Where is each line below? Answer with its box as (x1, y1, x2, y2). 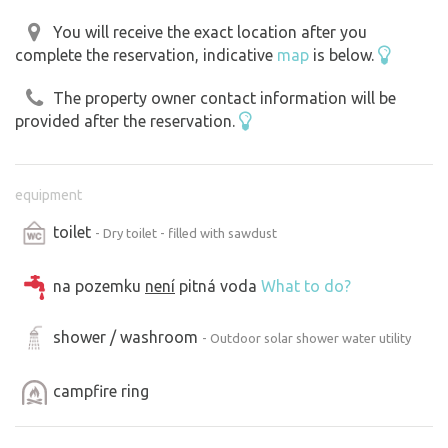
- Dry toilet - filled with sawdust (95, 225, 277, 240)
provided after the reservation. (15, 111, 239, 130)
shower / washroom (53, 327, 202, 346)
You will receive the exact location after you (53, 23, 367, 42)
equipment (15, 186, 82, 203)
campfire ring (53, 381, 149, 400)
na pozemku (53, 276, 145, 295)
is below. (309, 46, 378, 65)
